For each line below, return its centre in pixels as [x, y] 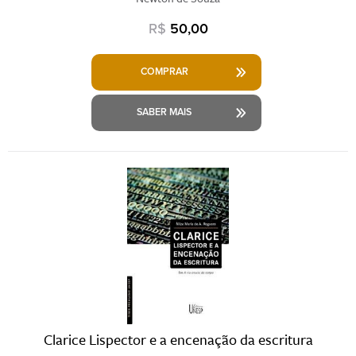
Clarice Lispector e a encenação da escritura [178, 340]
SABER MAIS [164, 112]
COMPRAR [164, 72]
